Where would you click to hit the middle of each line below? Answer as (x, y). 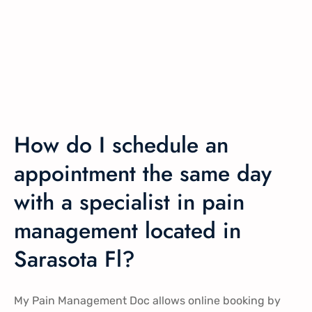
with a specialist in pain (129, 202)
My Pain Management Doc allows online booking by (147, 300)
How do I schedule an (121, 145)
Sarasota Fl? (75, 259)
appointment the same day (143, 173)
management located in (127, 230)
